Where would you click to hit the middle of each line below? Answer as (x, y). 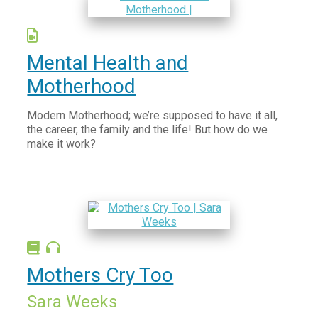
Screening (35, 48)
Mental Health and (108, 63)
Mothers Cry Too (100, 275)
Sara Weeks (72, 302)
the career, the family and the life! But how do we (148, 130)
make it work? (63, 144)
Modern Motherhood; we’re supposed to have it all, (153, 115)
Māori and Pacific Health (71, 24)
